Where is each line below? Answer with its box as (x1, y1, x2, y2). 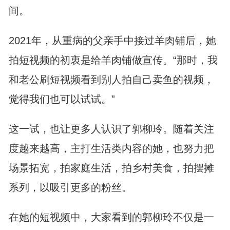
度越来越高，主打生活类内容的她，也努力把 (8, 143, 214, 154)
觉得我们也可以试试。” (8, 93, 115, 105)
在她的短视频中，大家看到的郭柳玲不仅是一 (8, 212, 214, 223)
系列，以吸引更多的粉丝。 (8, 182, 132, 193)
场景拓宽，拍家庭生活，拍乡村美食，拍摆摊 (8, 162, 214, 174)
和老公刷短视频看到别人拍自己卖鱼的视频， (8, 74, 214, 85)
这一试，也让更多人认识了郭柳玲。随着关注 (8, 123, 214, 135)
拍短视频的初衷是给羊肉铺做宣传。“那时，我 (8, 54, 218, 66)
